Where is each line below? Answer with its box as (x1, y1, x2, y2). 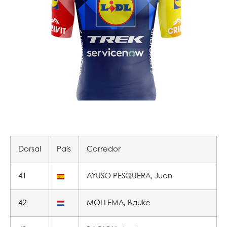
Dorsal (18, 146, 41, 153)
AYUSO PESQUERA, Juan (87, 173, 172, 180)
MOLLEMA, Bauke (87, 200, 150, 207)
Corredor (87, 146, 121, 153)
